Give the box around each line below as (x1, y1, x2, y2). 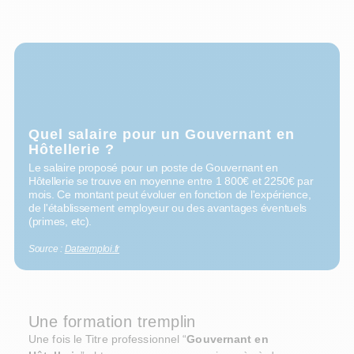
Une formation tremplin (28, 313, 196, 331)
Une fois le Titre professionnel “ (28, 333, 187, 346)
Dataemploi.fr (64, 244, 120, 254)
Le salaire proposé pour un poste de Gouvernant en (28, 161, 278, 175)
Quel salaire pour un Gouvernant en (28, 126, 295, 143)
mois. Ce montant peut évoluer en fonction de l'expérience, (28, 188, 311, 201)
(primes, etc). (28, 215, 92, 228)
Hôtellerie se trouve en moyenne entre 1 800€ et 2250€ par (28, 175, 314, 188)
